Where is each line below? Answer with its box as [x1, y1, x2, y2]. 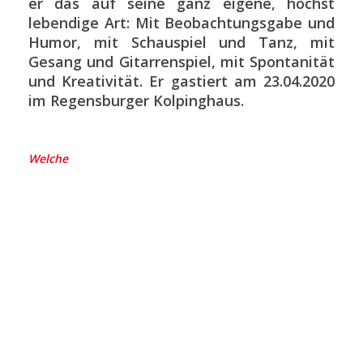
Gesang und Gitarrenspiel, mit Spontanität [28, 51, 335, 71]
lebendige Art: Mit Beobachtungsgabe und [28, 12, 335, 32]
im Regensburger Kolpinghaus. [28, 90, 244, 110]
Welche [28, 150, 68, 166]
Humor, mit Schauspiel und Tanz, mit [28, 32, 335, 52]
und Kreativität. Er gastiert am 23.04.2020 [28, 70, 335, 91]
